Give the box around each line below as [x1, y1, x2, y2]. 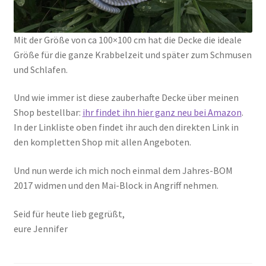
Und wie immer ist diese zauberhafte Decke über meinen [13, 91, 239, 104]
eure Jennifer [13, 222, 68, 235]
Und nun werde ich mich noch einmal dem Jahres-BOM [13, 164, 233, 177]
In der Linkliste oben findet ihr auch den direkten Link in [13, 121, 239, 134]
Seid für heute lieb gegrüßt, [13, 207, 125, 220]
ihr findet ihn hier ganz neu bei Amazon [82, 106, 242, 119]
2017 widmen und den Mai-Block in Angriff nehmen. [13, 179, 218, 192]
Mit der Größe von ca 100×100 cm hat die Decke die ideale [13, 33, 242, 46]
